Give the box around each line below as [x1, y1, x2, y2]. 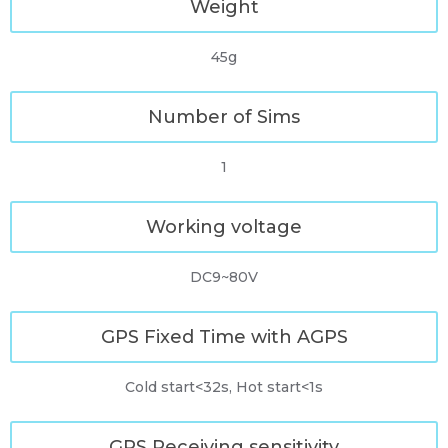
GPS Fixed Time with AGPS [100, 326, 348, 348]
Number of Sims [148, 106, 300, 128]
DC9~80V [190, 268, 258, 286]
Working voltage [146, 216, 302, 238]
